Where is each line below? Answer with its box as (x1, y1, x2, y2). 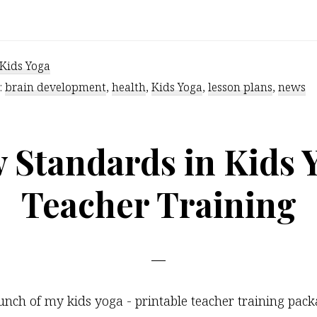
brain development (5, 79, 106, 95)
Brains (237, 23, 275, 40)
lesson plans (208, 79, 272, 95)
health (112, 79, 146, 95)
